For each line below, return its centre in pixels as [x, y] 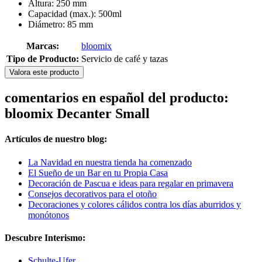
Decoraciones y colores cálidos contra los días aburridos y [135, 204]
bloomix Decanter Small [77, 114]
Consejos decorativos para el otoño [92, 194]
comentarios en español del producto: [117, 98]
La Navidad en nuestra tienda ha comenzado [110, 162]
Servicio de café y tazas [125, 59]
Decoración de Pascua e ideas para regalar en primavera [131, 183]
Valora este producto [44, 73]
